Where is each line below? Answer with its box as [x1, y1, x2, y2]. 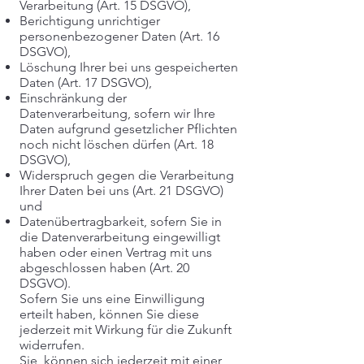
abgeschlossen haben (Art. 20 [19, 260, 189, 275]
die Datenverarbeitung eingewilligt [19, 229, 220, 245]
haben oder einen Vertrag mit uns [19, 245, 212, 260]
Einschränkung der [19, 90, 127, 106]
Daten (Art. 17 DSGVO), [19, 75, 152, 90]
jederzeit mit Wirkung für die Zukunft [19, 322, 232, 337]
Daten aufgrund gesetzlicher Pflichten [19, 121, 237, 136]
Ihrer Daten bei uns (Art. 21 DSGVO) [19, 183, 223, 198]
